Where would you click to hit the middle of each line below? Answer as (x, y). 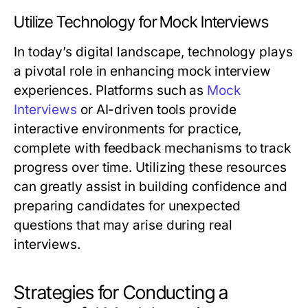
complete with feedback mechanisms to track (153, 148)
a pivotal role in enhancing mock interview (143, 71)
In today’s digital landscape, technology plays (153, 52)
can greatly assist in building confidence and (151, 187)
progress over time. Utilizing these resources (150, 168)
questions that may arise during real (123, 225)
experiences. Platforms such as (111, 91)
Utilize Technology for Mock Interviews (141, 22)
